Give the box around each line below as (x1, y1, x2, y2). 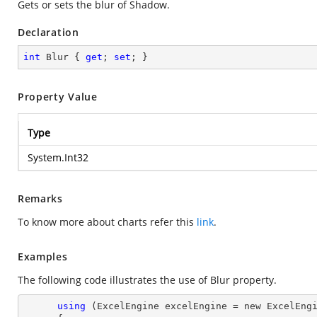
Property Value (18, 90, 98, 103)
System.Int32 (28, 151, 88, 164)
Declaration (18, 25, 79, 39)
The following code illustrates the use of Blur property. (18, 273, 277, 287)
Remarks (18, 192, 63, 205)
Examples (18, 250, 68, 263)
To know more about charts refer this (18, 215, 197, 229)
